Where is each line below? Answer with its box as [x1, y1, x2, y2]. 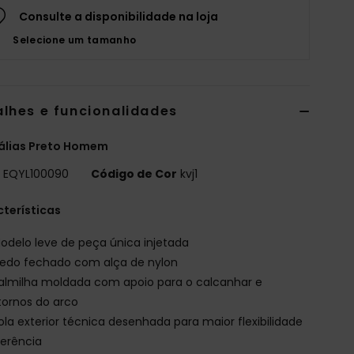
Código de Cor [91, 165, 178, 182]
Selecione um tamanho [13, 32, 137, 47]
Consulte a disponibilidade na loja [19, 8, 219, 24]
